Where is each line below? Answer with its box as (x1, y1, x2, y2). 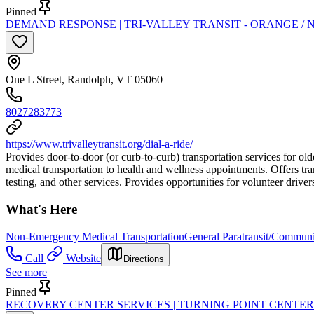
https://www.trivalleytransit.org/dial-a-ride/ (6, 138, 193, 151)
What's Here (6, 202, 77, 217)
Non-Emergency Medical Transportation (6, 230, 184, 243)
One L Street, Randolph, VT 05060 (6, 74, 163, 86)
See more (6, 266, 47, 278)
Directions (123, 253, 164, 264)
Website (66, 252, 101, 264)
